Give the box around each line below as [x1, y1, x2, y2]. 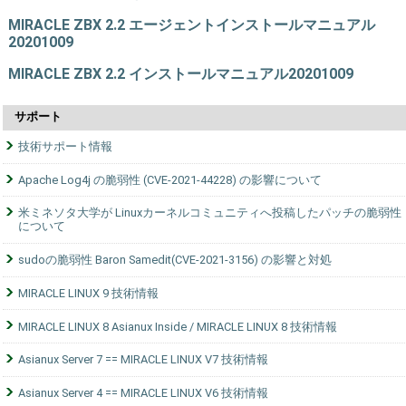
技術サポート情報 [17, 140, 112, 153]
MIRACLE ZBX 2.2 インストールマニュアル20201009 [7, 65, 353, 83]
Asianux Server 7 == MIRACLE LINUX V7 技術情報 [17, 353, 268, 367]
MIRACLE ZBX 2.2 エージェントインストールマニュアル [7, 16, 375, 34]
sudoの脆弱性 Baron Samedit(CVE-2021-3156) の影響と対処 [17, 253, 332, 267]
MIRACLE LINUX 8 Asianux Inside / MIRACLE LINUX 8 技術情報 [17, 319, 337, 333]
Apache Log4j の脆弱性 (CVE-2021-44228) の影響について [17, 172, 322, 187]
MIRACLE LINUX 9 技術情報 [17, 285, 159, 300]
